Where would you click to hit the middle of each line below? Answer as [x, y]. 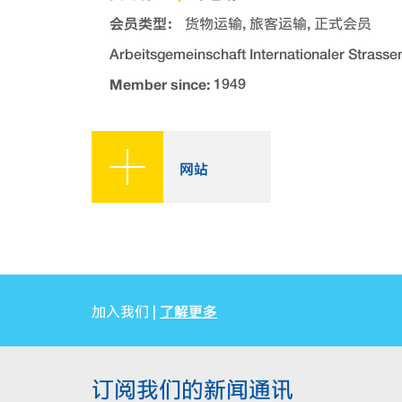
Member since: [160, 84]
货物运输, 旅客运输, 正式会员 [278, 24]
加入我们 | [126, 311]
